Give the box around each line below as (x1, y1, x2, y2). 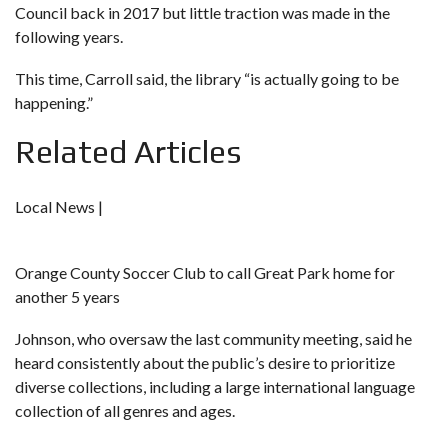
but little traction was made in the (159, 3, 390, 22)
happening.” (15, 93, 93, 112)
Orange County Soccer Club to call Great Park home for (15, 263, 395, 282)
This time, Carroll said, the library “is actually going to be (15, 69, 399, 88)
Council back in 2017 (15, 3, 159, 22)
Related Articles (15, 133, 241, 170)
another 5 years (15, 287, 120, 306)
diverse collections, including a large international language (15, 377, 415, 396)
